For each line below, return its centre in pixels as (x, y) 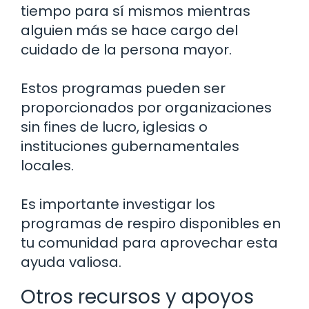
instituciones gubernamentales (130, 147)
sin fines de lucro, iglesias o (114, 127)
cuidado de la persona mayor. (126, 50)
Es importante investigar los (118, 205)
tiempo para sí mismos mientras (136, 11)
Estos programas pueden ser (123, 89)
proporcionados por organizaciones (146, 108)
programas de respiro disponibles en (151, 224)
